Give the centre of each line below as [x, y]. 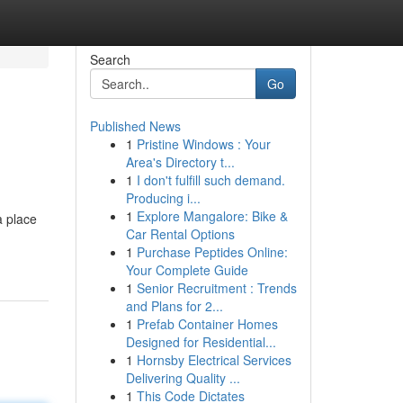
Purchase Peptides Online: [212, 252]
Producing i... [163, 198]
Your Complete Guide [187, 270]
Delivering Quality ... [183, 378]
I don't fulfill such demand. [210, 180]
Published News [135, 126]
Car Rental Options [180, 234]
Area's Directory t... [180, 162]
